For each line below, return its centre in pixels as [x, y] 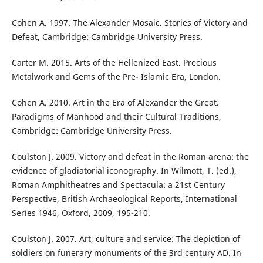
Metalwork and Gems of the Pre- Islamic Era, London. [116, 77]
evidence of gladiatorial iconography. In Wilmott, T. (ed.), [124, 171]
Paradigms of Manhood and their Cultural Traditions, [116, 117]
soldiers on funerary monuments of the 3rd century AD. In [126, 253]
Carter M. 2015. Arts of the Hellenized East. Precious [114, 63]
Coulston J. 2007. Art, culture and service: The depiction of [126, 239]
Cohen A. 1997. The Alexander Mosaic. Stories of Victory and [129, 23]
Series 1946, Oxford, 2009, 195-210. [81, 213]
